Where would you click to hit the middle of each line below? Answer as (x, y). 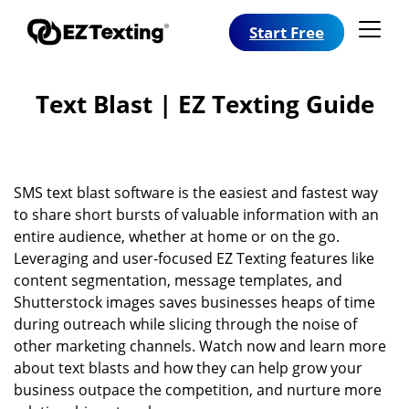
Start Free (287, 32)
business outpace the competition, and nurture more (198, 390)
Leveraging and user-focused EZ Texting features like (194, 258)
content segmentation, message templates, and (178, 280)
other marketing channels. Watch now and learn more (200, 346)
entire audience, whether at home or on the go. (177, 236)
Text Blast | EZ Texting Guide (204, 104)
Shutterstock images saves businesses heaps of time (194, 302)
